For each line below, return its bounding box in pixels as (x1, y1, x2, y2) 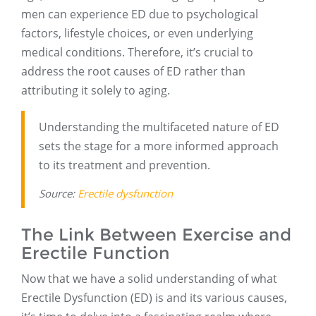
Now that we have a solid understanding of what (21, 271, 277, 287)
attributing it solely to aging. (21, 83, 170, 99)
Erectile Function (21, 243, 170, 264)
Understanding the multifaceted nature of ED (39, 119, 279, 135)
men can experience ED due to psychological (21, 6, 258, 23)
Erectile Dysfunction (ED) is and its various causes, (21, 290, 287, 306)
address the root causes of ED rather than (21, 63, 245, 80)
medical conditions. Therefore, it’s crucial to (21, 44, 253, 61)
